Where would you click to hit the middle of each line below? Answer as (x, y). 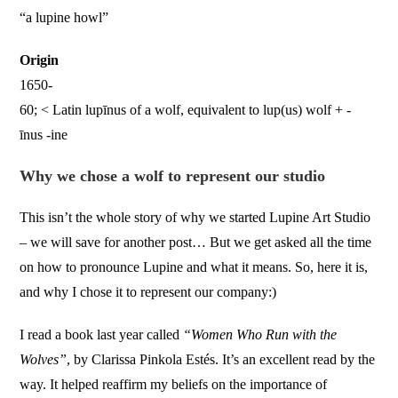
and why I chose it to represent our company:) (148, 292)
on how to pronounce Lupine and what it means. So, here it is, (194, 267)
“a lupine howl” (64, 18)
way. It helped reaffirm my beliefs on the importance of (174, 385)
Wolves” (44, 360)
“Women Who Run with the (260, 335)
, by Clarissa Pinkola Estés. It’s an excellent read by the (221, 360)
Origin (40, 60)
